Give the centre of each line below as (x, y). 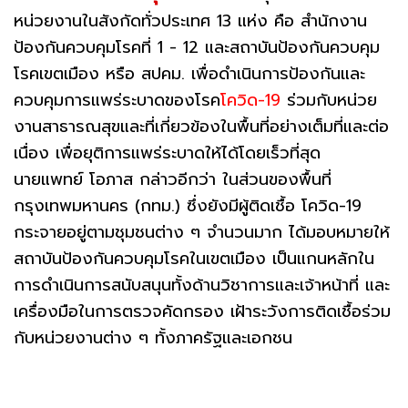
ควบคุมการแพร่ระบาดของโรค (117, 100)
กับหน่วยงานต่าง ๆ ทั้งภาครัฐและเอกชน (153, 337)
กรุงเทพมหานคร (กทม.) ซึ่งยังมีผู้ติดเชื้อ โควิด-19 (188, 205)
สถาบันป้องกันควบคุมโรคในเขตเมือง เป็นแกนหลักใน (194, 258)
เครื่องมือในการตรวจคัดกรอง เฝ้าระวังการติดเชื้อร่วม (202, 311)
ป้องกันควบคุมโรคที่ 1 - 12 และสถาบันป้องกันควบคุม (197, 47)
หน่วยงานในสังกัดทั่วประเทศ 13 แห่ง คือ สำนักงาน (190, 20)
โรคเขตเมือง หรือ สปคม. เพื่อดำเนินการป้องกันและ (189, 73)
